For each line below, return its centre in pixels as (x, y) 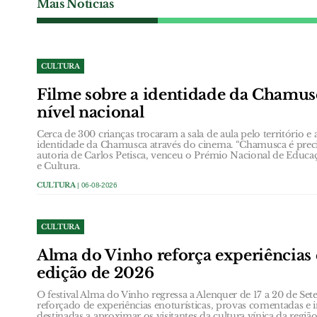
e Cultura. (58, 166)
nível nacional (91, 112)
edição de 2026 (96, 273)
